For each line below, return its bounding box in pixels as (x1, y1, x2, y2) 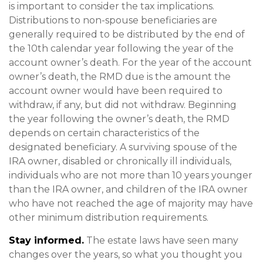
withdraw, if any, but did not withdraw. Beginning (9, 99, 237, 110)
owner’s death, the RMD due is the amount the (9, 71, 231, 82)
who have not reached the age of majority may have (9, 198, 253, 209)
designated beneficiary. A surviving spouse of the (9, 141, 237, 153)
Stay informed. (9, 235, 84, 246)
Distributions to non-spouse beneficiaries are (9, 15, 217, 26)
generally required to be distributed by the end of (9, 29, 245, 40)
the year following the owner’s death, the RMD (9, 113, 230, 124)
